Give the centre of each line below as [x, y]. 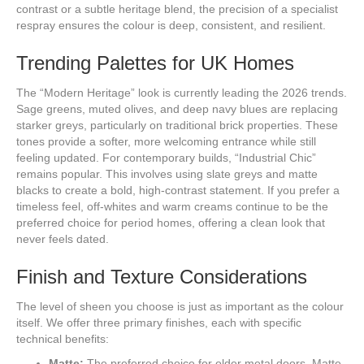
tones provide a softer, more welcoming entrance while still [166, 141]
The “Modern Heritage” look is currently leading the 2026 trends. [182, 92]
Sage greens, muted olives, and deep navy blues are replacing [177, 108]
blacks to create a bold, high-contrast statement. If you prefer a [178, 190]
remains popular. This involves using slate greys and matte [167, 173]
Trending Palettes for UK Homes [155, 63]
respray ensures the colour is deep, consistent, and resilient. [171, 25]
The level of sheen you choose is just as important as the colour [180, 306]
